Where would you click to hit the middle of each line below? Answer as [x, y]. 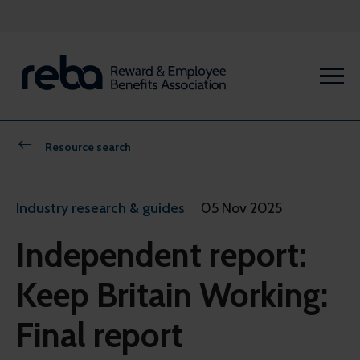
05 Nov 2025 [241, 209]
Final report [100, 335]
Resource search [88, 147]
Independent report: [161, 255]
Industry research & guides [100, 209]
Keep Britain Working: [172, 295]
